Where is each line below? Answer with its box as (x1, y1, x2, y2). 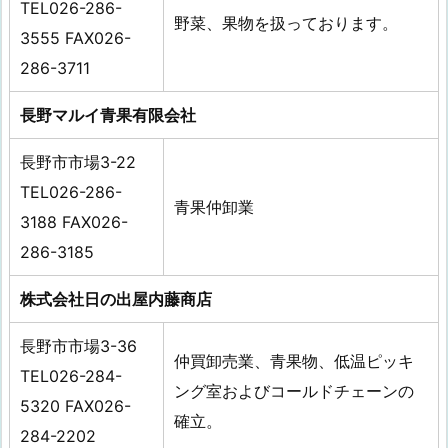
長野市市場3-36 (20, 336, 137, 357)
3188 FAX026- (20, 212, 128, 233)
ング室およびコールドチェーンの (174, 381, 414, 402)
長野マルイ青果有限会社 (20, 105, 196, 126)
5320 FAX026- (20, 396, 131, 417)
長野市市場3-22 (20, 152, 136, 173)
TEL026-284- (20, 366, 122, 387)
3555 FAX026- (20, 28, 131, 49)
